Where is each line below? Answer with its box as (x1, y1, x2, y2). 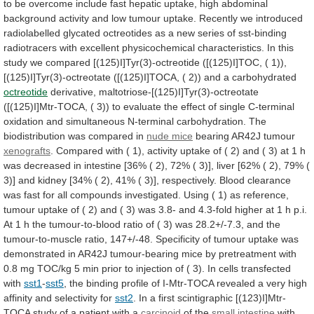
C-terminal (248, 100, 294, 112)
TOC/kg (37, 262, 71, 274)
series (198, 27, 224, 39)
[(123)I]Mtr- (235, 292, 286, 303)
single (219, 100, 245, 112)
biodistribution (4, 130, 65, 142)
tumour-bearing (110, 247, 179, 259)
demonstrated (4, 247, 65, 259)
